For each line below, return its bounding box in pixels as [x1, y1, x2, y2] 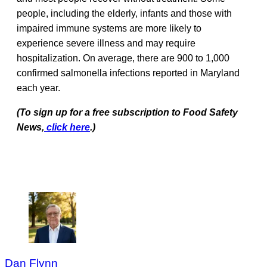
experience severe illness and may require [17, 38, 195, 48]
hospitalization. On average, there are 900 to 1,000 [17, 52, 229, 63]
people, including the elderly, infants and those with [17, 8, 232, 18]
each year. [17, 82, 60, 93]
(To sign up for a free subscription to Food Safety [17, 107, 238, 117]
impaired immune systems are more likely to [17, 23, 201, 33]
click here [44, 122, 90, 132]
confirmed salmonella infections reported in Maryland [17, 67, 240, 78]
